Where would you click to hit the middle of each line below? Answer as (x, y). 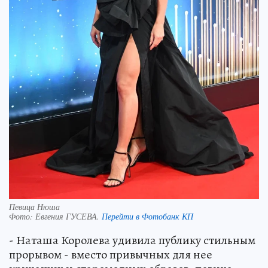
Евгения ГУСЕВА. (68, 216)
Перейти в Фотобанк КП (147, 216)
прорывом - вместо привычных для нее (111, 254)
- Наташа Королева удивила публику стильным (132, 240)
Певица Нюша (34, 206)
